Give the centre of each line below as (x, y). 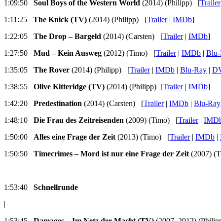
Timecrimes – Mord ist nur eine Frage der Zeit (111, 154)
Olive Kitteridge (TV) (69, 87)
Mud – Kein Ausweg (68, 53)
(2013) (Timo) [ (143, 137)
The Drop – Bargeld (67, 37)
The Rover (52, 70)
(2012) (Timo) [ (129, 53)
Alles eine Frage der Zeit (74, 137)
